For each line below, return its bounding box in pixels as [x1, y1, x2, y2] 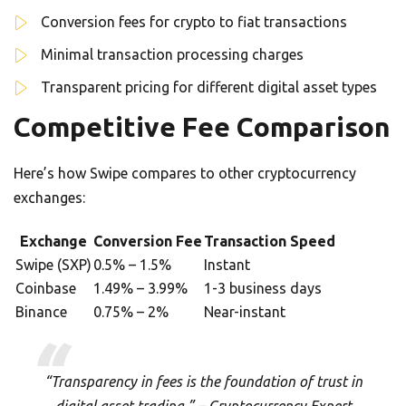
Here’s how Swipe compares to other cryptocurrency [14, 164, 356, 181]
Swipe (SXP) [15, 256, 92, 273]
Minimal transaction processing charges [41, 45, 304, 63]
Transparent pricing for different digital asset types [41, 78, 377, 95]
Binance [15, 303, 67, 320]
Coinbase [15, 279, 76, 296]
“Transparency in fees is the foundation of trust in [43, 372, 362, 390]
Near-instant [204, 303, 285, 320]
